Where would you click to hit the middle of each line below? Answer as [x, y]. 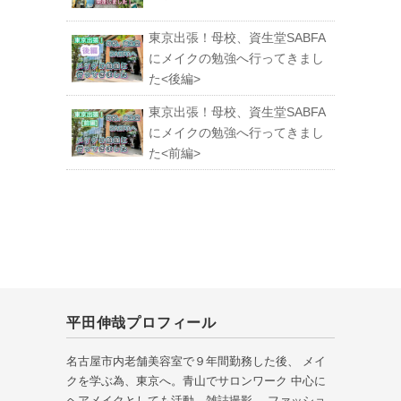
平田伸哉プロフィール [141, 323]
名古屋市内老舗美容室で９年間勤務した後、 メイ [196, 362]
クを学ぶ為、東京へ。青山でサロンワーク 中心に [196, 381]
